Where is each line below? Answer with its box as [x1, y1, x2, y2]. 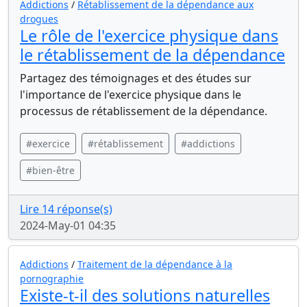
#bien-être [26, 164, 75, 177]
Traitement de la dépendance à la [77, 258, 232, 271]
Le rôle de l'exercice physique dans [20, 25, 278, 47]
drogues [20, 12, 58, 25]
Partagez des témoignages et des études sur [20, 71, 251, 86]
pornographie [20, 272, 84, 285]
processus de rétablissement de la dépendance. [20, 103, 267, 119]
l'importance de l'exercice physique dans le [20, 87, 241, 102]
